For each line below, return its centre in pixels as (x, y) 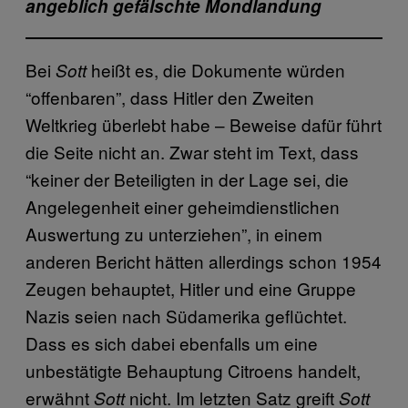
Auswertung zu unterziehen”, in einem (174, 234)
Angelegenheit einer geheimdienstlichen (183, 207)
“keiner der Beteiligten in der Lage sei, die (187, 179)
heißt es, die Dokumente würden (216, 70)
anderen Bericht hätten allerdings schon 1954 (204, 261)
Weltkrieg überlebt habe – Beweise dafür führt (204, 125)
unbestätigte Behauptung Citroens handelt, (193, 371)
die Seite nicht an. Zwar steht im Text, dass (192, 152)
